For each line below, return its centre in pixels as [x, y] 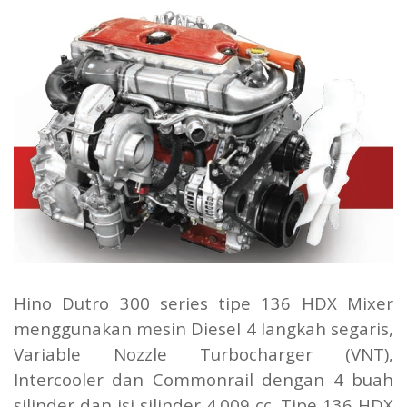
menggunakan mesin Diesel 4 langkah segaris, [203, 329]
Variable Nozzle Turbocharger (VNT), [203, 354]
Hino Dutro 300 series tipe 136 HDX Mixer [203, 303]
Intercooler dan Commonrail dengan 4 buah [203, 380]
